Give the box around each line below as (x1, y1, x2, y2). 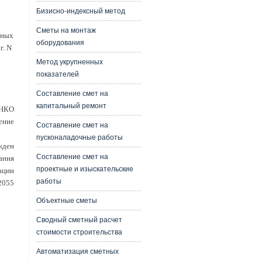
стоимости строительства (36, 228, 122, 236)
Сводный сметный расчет (36, 216, 122, 224)
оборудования (36, 39, 84, 47)
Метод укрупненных (36, 58, 103, 66)
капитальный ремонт (36, 102, 106, 110)
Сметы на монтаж (36, 26, 96, 35)
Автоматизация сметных (36, 247, 119, 256)
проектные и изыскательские (36, 165, 133, 173)
